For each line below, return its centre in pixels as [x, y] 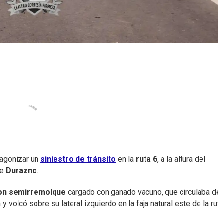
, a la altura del [181, 159]
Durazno [21, 171]
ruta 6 [146, 159]
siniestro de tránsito [78, 159]
